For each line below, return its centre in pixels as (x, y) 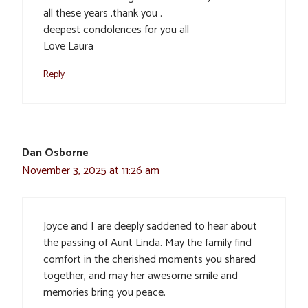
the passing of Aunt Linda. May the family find (147, 243)
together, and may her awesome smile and (141, 276)
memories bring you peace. (104, 292)
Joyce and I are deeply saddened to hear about (150, 226)
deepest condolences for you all (116, 30)
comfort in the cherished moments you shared (150, 259)
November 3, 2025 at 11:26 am (91, 170)
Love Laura (68, 46)
